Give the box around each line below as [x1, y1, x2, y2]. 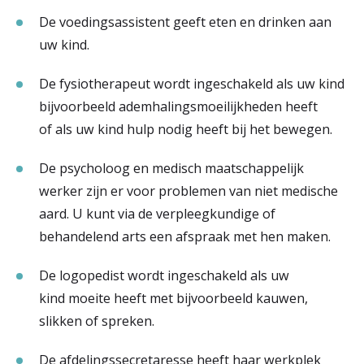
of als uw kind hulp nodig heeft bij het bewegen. [39, 120, 336, 138]
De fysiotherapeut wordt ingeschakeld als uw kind [39, 75, 344, 93]
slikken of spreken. [39, 312, 161, 330]
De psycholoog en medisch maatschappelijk [39, 159, 304, 177]
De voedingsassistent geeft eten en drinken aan [39, 13, 331, 31]
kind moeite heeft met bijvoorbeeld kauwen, [39, 289, 308, 307]
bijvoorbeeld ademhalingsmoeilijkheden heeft [39, 97, 318, 115]
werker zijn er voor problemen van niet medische [39, 182, 338, 200]
